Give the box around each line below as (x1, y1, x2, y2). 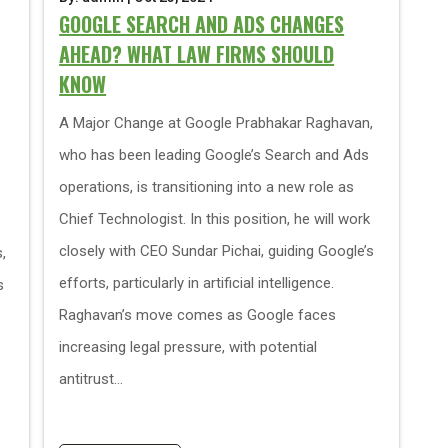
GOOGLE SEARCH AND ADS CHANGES (59, 9, 345, 39)
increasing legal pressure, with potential (59, 338, 318, 356)
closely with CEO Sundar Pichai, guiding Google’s (59, 242, 375, 260)
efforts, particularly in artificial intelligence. (59, 274, 335, 292)
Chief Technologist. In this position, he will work (59, 210, 371, 228)
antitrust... (59, 370, 124, 388)
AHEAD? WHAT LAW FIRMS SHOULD (59, 39, 335, 69)
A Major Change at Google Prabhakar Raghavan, (59, 114, 374, 132)
